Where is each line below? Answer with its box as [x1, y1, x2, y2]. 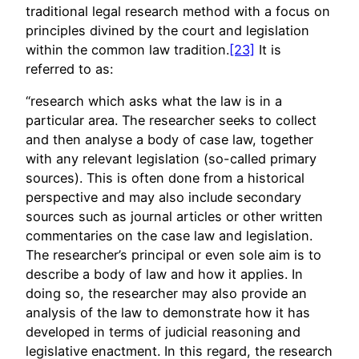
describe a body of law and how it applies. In [26, 266, 303, 283]
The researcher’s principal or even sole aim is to [26, 247, 321, 264]
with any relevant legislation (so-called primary [26, 151, 317, 167]
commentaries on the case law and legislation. [26, 228, 313, 244]
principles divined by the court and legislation [26, 22, 309, 39]
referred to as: [26, 61, 113, 78]
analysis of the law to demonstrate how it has [26, 305, 310, 321]
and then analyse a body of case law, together [26, 131, 313, 148]
